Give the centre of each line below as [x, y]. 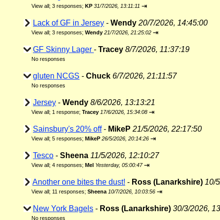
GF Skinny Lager [63, 49]
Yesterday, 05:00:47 [119, 165]
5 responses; [69, 138]
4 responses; [69, 165]
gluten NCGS [56, 76]
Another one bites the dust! [79, 182]
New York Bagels [63, 208]
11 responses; [70, 192]
